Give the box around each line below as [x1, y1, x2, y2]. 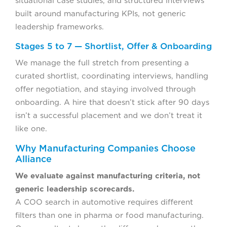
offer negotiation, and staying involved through [15, 84, 196, 94]
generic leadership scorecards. [15, 184, 134, 194]
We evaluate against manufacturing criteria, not [15, 171, 200, 180]
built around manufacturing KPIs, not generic [15, 9, 186, 18]
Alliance [15, 153, 52, 164]
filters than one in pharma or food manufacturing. [15, 210, 204, 220]
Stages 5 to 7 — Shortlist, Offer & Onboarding [15, 41, 212, 51]
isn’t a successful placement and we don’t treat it [15, 110, 202, 120]
